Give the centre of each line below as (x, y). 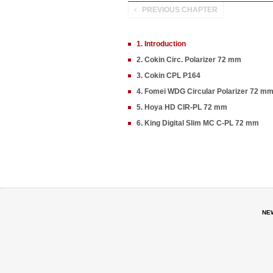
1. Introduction (161, 44)
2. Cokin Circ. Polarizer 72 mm (189, 60)
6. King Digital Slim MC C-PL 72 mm (198, 123)
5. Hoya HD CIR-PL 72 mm (182, 107)
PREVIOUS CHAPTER (180, 10)
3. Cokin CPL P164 (168, 76)
